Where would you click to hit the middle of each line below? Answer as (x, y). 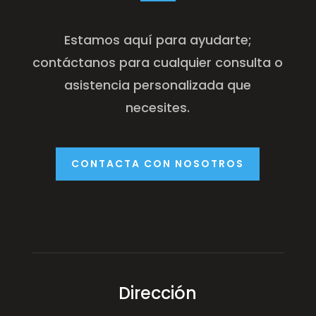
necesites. (158, 107)
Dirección (158, 293)
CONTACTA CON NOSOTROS (158, 163)
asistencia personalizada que (158, 85)
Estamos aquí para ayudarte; (158, 39)
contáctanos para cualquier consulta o (158, 62)
